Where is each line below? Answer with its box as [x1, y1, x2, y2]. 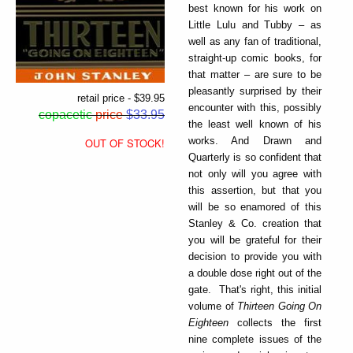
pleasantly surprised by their [188, 84, 321, 97]
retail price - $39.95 [77, 91, 165, 104]
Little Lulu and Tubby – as [188, 18, 321, 31]
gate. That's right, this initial [188, 283, 321, 295]
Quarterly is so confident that [188, 150, 321, 163]
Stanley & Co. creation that [188, 217, 321, 229]
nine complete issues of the [188, 333, 321, 345]
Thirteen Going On [237, 299, 321, 312]
